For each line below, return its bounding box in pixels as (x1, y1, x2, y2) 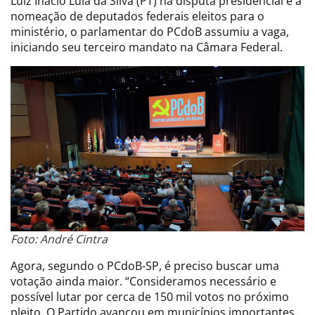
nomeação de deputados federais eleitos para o (11, 8, 264, 24)
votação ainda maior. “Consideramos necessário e (11, 273, 276, 289)
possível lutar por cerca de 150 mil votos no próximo (11, 288, 289, 304)
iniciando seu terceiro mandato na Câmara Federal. (11, 39, 283, 55)
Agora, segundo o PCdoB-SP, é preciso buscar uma (11, 257, 279, 274)
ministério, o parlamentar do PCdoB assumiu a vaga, (11, 23, 289, 39)
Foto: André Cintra (11, 231, 108, 247)
